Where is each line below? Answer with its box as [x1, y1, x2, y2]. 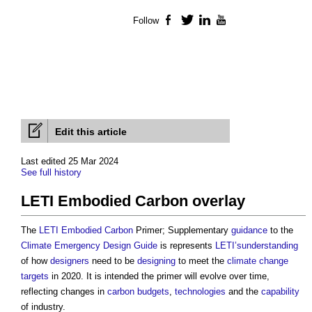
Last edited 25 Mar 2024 [21, 156, 118, 167]
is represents [157, 240, 215, 251]
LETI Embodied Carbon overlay [21, 192, 245, 210]
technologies [175, 286, 226, 297]
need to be [89, 256, 137, 267]
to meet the [175, 256, 227, 267]
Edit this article [55, 126, 127, 138]
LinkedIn [211, 15, 249, 26]
